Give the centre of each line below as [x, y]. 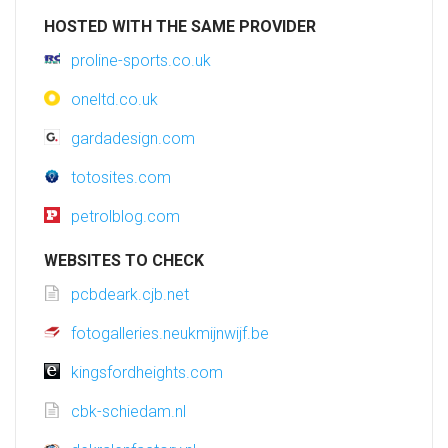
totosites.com [121, 178]
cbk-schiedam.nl [128, 412]
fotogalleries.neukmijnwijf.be [170, 334]
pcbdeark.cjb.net [130, 295]
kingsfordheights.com [147, 373]
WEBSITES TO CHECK [124, 261]
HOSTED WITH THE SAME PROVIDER [180, 27]
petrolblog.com [125, 217]
